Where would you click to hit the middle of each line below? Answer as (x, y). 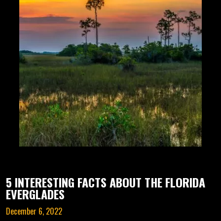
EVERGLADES (35, 194)
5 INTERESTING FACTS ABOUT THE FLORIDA (106, 182)
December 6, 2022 (34, 211)
